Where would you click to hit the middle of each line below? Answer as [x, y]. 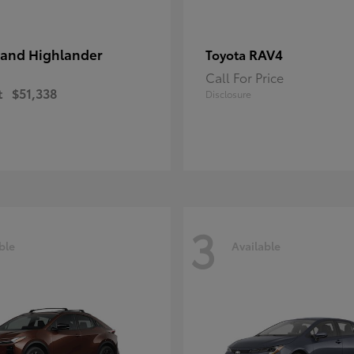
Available [256, 245]
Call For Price [245, 77]
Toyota [227, 54]
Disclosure [228, 94]
